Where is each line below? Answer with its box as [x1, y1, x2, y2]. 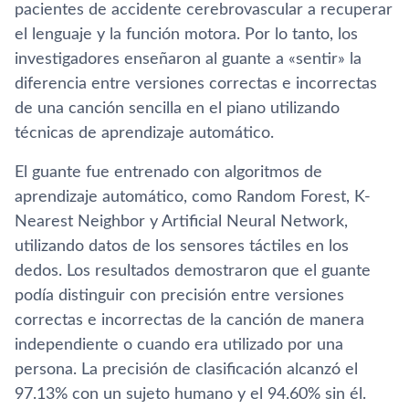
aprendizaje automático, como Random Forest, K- [15, 189, 371, 205]
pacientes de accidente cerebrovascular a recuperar [15, 2, 393, 18]
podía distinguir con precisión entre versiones [15, 288, 344, 304]
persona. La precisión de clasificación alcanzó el [15, 362, 358, 378]
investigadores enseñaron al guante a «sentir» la [15, 51, 362, 68]
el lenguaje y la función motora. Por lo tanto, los [15, 26, 358, 43]
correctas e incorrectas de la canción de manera [15, 312, 364, 329]
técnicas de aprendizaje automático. [15, 125, 274, 142]
